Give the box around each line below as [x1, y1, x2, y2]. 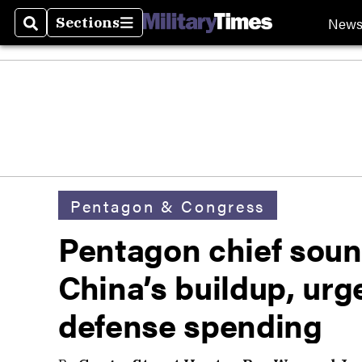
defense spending [58, 301, 322, 347]
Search [23, 23, 76, 42]
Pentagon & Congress [70, 193, 265, 217]
